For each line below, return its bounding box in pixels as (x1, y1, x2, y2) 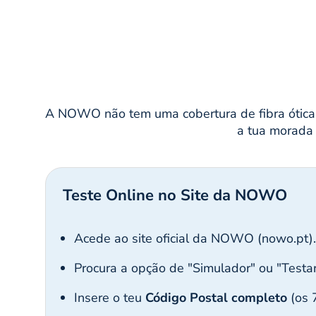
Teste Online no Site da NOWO (63, 185, 287, 207)
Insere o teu (74, 289, 145, 307)
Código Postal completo (145, 289, 287, 307)
